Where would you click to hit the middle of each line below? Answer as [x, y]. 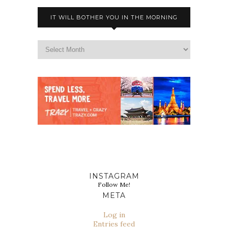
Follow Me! [114, 184]
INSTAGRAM [114, 176]
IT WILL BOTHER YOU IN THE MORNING [114, 18]
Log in [114, 215]
